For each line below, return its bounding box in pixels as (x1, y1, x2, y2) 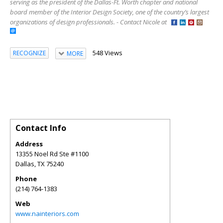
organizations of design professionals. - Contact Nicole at (10, 17, 171, 26)
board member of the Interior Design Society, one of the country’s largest (10, 7, 209, 16)
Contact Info (15, 122, 66, 133)
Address (15, 139, 43, 148)
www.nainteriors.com (15, 209, 79, 218)
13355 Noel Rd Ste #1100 (15, 149, 89, 158)
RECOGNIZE (13, 49, 46, 58)
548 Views (92, 48, 122, 57)
